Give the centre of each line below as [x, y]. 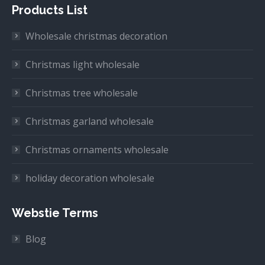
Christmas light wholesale [83, 65]
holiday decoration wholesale [90, 178]
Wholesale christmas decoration [96, 36]
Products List [50, 10]
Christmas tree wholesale [82, 93]
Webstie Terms [55, 213]
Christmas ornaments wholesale [97, 150]
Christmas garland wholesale [90, 122]
